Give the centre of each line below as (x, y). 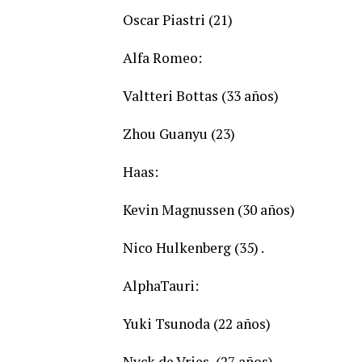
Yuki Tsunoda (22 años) (197, 324)
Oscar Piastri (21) (178, 20)
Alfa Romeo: (162, 58)
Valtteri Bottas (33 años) (201, 96)
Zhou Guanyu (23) (179, 134)
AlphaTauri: (161, 286)
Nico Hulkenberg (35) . (194, 248)
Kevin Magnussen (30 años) (209, 210)
